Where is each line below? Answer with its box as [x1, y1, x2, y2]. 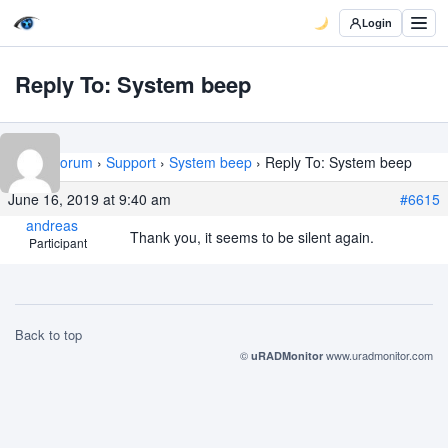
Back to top [15, 325, 82, 344]
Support [106, 152, 156, 172]
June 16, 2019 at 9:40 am [8, 189, 171, 209]
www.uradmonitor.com [326, 347, 433, 363]
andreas [25, 215, 78, 235]
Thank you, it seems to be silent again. [130, 227, 374, 247]
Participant [28, 234, 87, 251]
